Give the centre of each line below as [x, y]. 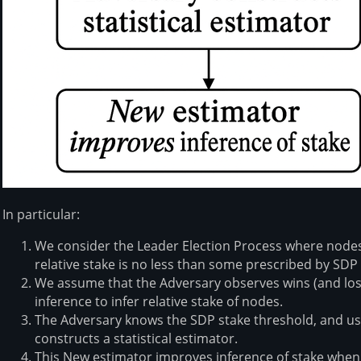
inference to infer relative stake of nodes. [159, 302]
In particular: [41, 215]
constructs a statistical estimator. [136, 339]
